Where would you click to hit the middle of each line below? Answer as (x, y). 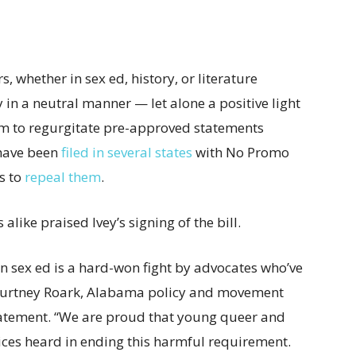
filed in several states (127, 153)
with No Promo (241, 153)
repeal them (63, 177)
